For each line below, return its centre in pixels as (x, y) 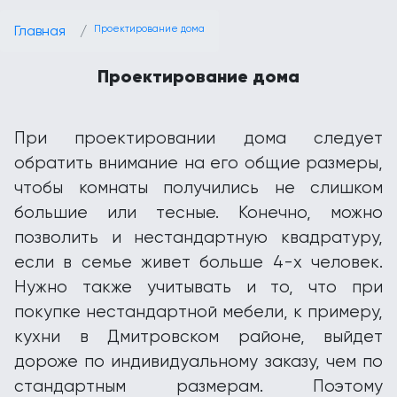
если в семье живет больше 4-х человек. (198, 262)
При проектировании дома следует (198, 138)
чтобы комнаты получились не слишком (198, 188)
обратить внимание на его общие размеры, (198, 163)
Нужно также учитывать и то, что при (198, 287)
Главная (40, 31)
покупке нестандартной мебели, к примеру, (198, 312)
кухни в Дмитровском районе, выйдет (198, 337)
